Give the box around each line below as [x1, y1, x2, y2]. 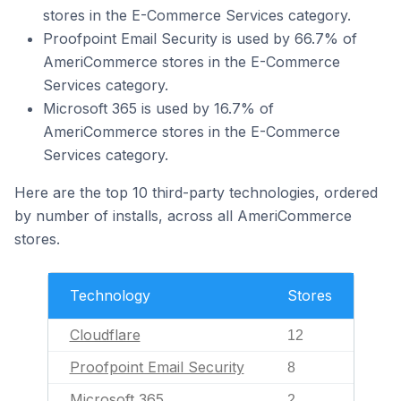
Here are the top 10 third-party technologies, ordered [14, 183, 378, 201]
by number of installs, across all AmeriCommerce [14, 207, 352, 225]
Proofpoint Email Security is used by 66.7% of [43, 30, 357, 47]
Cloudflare [69, 326, 141, 344]
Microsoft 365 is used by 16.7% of [43, 99, 274, 117]
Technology [69, 286, 150, 304]
